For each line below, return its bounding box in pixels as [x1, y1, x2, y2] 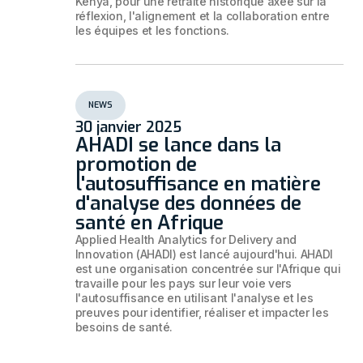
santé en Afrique [75, 210, 224, 237]
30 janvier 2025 [75, 117, 181, 138]
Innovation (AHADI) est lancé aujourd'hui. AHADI [75, 247, 334, 262]
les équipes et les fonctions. [75, 23, 230, 38]
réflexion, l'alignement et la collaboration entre [75, 9, 330, 23]
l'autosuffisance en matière [75, 171, 321, 198]
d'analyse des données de [75, 190, 301, 217]
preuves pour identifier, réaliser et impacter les [75, 305, 329, 320]
